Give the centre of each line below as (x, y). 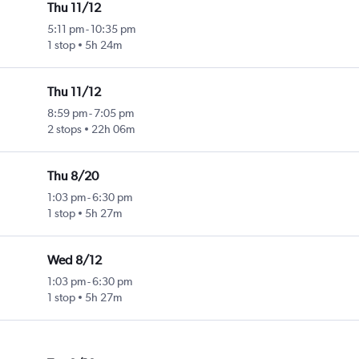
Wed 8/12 (75, 260)
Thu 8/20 (73, 176)
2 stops (65, 129)
